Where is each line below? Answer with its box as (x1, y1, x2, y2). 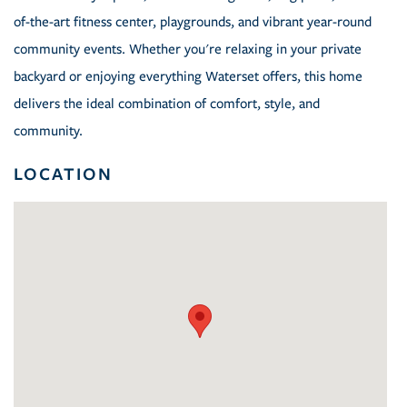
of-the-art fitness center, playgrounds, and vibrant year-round (14, 14, 372, 31)
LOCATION (14, 162, 113, 186)
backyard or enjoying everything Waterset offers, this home (14, 68, 362, 85)
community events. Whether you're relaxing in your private (14, 41, 362, 58)
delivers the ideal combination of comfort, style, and (14, 95, 320, 113)
